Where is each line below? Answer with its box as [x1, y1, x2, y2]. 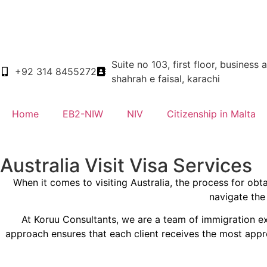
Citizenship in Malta [167, 108, 256, 120]
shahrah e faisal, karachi [111, 73, 220, 85]
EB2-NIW [63, 108, 103, 120]
